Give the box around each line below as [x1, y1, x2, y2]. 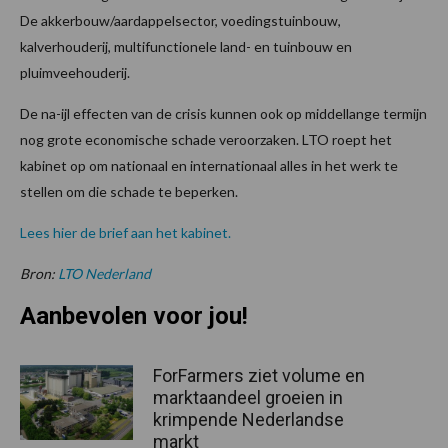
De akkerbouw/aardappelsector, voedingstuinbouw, [20, 12, 341, 30]
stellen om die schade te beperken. [20, 183, 238, 201]
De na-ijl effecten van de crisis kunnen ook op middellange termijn [20, 105, 427, 123]
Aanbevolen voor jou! [20, 302, 248, 331]
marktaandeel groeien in [153, 387, 343, 409]
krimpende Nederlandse [153, 409, 344, 431]
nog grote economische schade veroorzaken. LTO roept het [20, 131, 392, 149]
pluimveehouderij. [20, 64, 130, 82]
